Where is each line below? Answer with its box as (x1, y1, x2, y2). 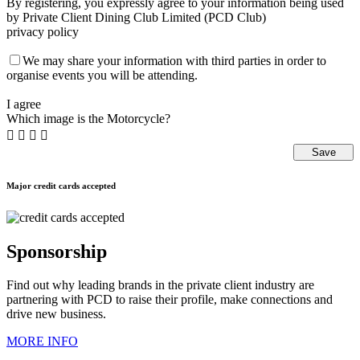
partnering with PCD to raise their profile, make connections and (6, 292, 333, 307)
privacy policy (6, 24, 79, 39)
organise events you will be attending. (6, 67, 198, 82)
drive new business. (6, 307, 106, 321)
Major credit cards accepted (6, 180, 116, 190)
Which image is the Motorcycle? (6, 111, 170, 125)
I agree (6, 96, 41, 111)
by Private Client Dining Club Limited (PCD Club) (6, 10, 266, 24)
